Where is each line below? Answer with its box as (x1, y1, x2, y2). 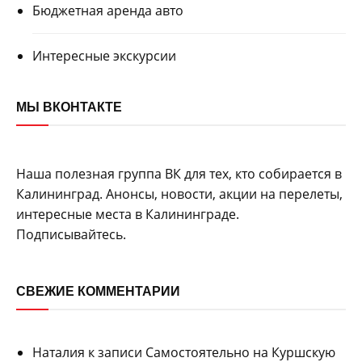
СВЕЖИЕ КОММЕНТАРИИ (16, 282, 180, 299)
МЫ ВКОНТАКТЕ (16, 98, 122, 115)
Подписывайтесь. (16, 225, 126, 243)
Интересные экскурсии (32, 46, 176, 65)
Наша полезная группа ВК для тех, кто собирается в (16, 164, 342, 183)
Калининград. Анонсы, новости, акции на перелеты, (16, 184, 343, 203)
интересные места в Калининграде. (16, 204, 239, 223)
